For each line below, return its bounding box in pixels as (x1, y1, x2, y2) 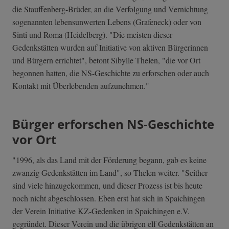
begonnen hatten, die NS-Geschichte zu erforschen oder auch (12, 67, 209, 79)
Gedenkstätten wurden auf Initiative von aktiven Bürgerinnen (12, 42, 208, 53)
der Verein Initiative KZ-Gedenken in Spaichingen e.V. (12, 205, 190, 217)
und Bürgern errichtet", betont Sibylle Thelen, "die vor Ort (12, 55, 200, 66)
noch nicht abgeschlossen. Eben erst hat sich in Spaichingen (12, 193, 205, 204)
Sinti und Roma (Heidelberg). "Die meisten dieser (12, 29, 172, 40)
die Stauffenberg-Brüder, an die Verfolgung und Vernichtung (12, 4, 208, 15)
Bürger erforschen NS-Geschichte (12, 116, 214, 133)
